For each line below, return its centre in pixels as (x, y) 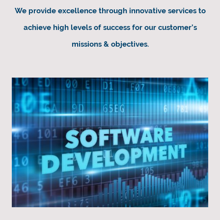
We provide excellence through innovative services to (110, 11)
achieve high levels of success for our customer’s (110, 27)
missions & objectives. (110, 44)
